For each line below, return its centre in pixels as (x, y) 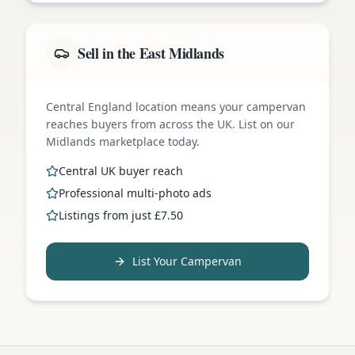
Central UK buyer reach (121, 170)
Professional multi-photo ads (135, 193)
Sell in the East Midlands (151, 53)
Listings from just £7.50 (121, 215)
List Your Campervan (187, 261)
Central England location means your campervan (176, 106)
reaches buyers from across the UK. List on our (170, 124)
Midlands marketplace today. (123, 141)
